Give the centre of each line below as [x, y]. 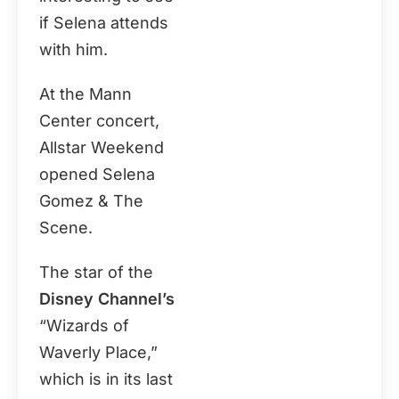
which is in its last [106, 379]
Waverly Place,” [98, 352]
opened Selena [97, 174]
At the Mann [85, 94]
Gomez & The [91, 201]
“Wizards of [84, 326]
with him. [73, 49]
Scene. [66, 228]
